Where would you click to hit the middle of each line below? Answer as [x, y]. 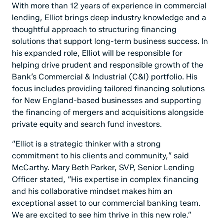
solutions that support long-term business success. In [110, 41]
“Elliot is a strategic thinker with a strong [86, 144]
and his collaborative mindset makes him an [92, 191]
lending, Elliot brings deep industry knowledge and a [109, 18]
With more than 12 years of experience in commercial [109, 6]
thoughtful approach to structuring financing [94, 29]
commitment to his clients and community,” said [100, 156]
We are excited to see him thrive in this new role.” [102, 215]
